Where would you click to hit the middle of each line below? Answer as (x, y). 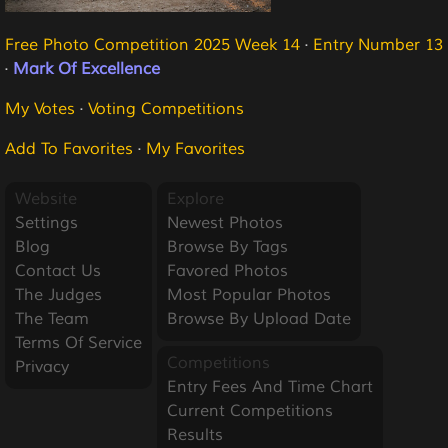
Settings (46, 222)
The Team (52, 318)
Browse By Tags (227, 246)
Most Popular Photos (249, 294)
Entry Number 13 (378, 44)
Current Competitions (250, 410)
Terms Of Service (78, 342)
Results (195, 434)
